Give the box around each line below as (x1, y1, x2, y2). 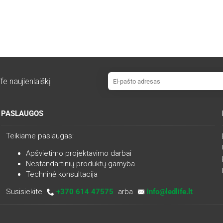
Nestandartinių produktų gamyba (25, 159, 135, 168)
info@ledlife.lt (146, 187, 193, 196)
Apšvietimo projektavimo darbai (25, 149, 131, 158)
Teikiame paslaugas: (5, 131, 74, 140)
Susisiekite (5, 187, 44, 196)
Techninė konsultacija (25, 170, 98, 179)
